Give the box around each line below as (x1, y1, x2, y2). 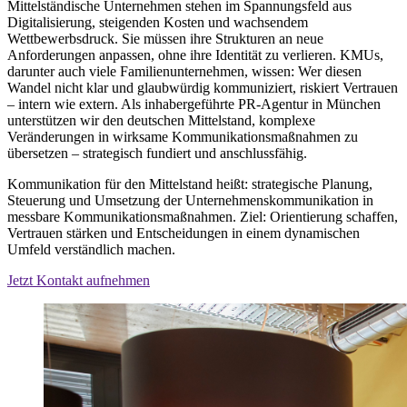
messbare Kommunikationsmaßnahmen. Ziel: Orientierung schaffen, (7, 209, 398, 225)
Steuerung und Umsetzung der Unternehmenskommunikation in (7, 193, 373, 209)
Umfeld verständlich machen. (7, 242, 175, 258)
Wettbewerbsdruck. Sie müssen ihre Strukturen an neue (7, 31, 323, 47)
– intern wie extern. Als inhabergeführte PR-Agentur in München (7, 96, 381, 113)
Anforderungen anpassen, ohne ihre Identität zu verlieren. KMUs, (7, 47, 383, 64)
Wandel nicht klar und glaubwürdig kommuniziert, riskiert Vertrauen (7, 80, 398, 96)
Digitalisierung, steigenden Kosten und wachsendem (7, 15, 308, 31)
